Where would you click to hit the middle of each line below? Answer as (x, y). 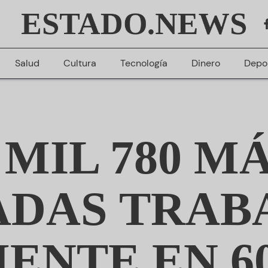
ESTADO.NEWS (134, 24)
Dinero (205, 63)
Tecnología (144, 63)
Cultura (80, 63)
